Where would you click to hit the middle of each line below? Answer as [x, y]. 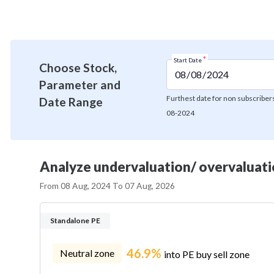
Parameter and [80, 85]
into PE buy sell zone [207, 254]
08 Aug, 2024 [86, 186]
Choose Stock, [78, 68]
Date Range [71, 102]
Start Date [188, 60]
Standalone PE [75, 221]
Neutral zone [87, 253]
